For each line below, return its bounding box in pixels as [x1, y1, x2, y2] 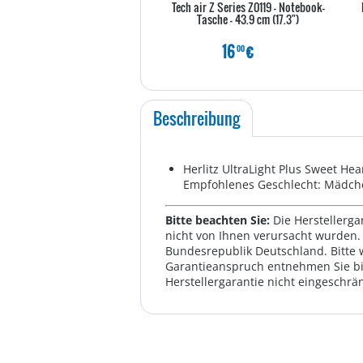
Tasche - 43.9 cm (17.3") [197, 11, 299, 28]
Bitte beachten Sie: [165, 212, 273, 228]
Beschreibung [153, 106, 240, 130]
